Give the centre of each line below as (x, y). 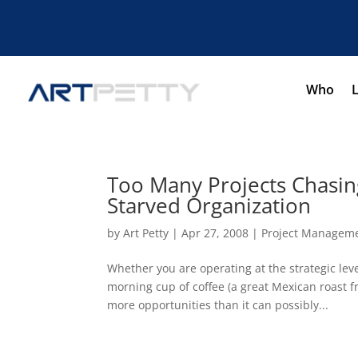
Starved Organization (209, 206)
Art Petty (146, 233)
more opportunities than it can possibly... (218, 305)
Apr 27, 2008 (215, 233)
